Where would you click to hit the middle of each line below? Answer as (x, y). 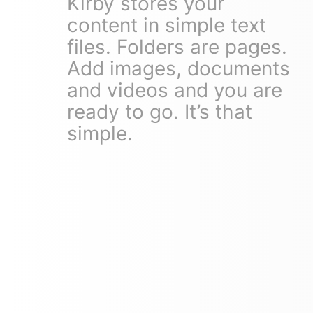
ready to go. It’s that (160, 111)
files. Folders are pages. (177, 46)
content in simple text (167, 25)
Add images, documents (179, 68)
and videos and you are (175, 90)
